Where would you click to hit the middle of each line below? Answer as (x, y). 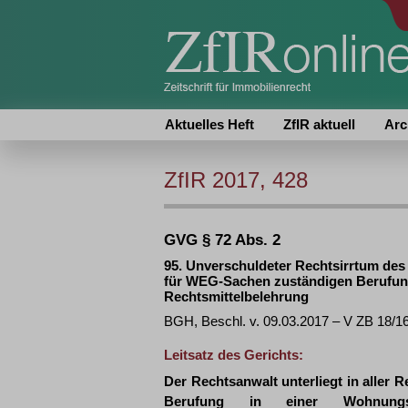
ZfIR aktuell (319, 124)
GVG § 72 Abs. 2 (222, 240)
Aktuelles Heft (209, 124)
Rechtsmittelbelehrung (236, 296)
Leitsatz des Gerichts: (234, 355)
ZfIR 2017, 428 (236, 180)
